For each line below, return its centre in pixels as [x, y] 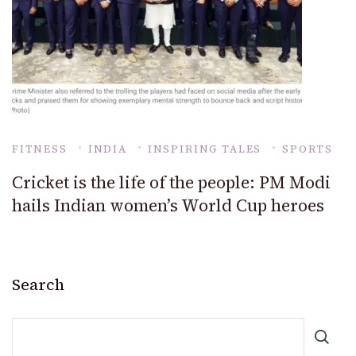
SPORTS [308, 149]
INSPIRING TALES [205, 149]
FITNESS [40, 149]
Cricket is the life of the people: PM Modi [171, 183]
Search [38, 285]
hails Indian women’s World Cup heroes [168, 206]
